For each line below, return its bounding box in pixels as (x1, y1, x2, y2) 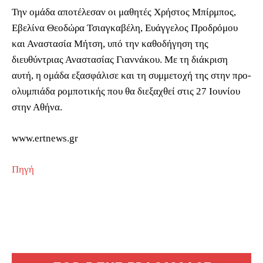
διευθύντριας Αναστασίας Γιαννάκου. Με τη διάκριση (12, 53, 228, 65)
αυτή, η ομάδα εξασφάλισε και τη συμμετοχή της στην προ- (12, 69, 251, 81)
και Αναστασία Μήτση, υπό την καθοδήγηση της (12, 38, 208, 49)
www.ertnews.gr (12, 132, 78, 144)
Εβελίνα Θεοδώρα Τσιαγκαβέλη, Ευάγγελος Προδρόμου (12, 22, 238, 33)
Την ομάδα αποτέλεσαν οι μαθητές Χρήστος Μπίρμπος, (12, 6, 236, 18)
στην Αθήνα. (12, 101, 62, 113)
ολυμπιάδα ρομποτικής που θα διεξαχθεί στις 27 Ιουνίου (12, 85, 240, 97)
